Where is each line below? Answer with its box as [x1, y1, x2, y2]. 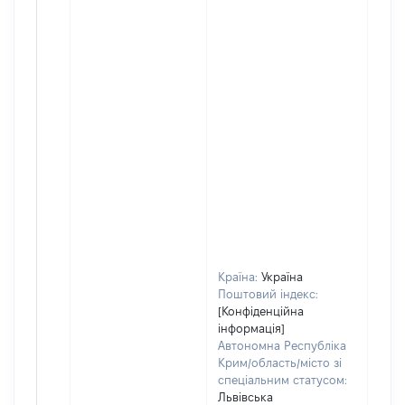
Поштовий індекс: [218, 287, 318, 300]
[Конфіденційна [218, 305, 304, 317]
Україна [261, 270, 303, 283]
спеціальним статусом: [218, 373, 347, 386]
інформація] [218, 322, 285, 334]
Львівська [218, 391, 273, 403]
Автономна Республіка [218, 339, 346, 352]
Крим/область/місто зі [218, 356, 342, 369]
